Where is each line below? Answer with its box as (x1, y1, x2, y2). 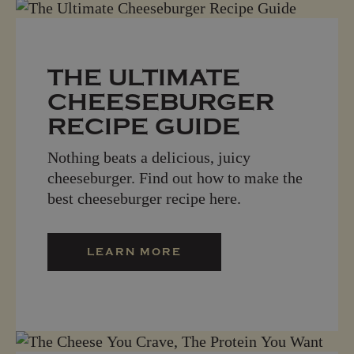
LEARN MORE (87, 245, 182, 258)
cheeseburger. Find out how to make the (47, 168, 303, 186)
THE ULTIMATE (47, 63, 240, 92)
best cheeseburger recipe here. (47, 189, 241, 207)
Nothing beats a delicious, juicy (47, 148, 250, 166)
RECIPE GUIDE (47, 112, 240, 141)
